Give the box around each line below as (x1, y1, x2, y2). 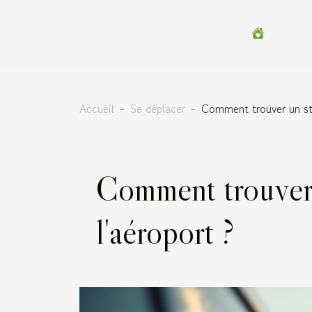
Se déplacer (130, 100, 185, 117)
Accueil (79, 100, 114, 117)
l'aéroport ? (96, 211, 234, 253)
